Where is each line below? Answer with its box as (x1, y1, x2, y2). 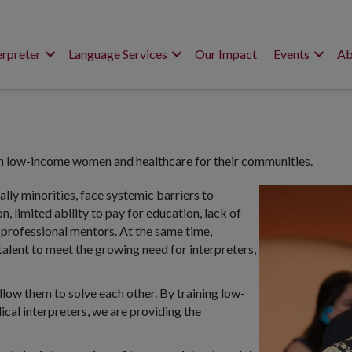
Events (273, 46, 310, 62)
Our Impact (195, 46, 258, 62)
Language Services (68, 46, 168, 62)
